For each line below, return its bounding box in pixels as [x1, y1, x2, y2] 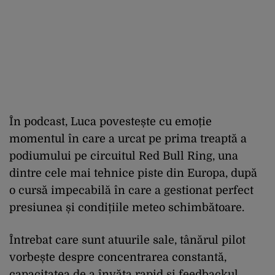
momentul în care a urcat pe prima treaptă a [9, 132, 247, 145]
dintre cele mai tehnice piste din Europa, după [9, 166, 257, 179]
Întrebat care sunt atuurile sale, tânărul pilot [9, 233, 246, 246]
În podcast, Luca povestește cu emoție [9, 115, 212, 128]
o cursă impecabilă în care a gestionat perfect [9, 184, 254, 196]
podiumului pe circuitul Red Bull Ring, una [9, 149, 238, 162]
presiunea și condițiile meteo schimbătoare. [9, 201, 244, 214]
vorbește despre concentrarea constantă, [9, 250, 227, 263]
